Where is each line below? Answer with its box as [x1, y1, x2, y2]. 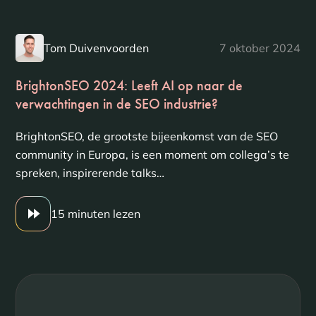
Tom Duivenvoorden [43, 41, 149, 55]
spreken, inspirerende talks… [15, 166, 164, 180]
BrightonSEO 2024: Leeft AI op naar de [15, 76, 243, 95]
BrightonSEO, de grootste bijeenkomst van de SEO [15, 129, 278, 143]
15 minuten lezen [50, 207, 140, 221]
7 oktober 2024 [219, 41, 301, 55]
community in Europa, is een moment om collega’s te [15, 147, 289, 162]
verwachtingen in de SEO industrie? [15, 95, 218, 113]
